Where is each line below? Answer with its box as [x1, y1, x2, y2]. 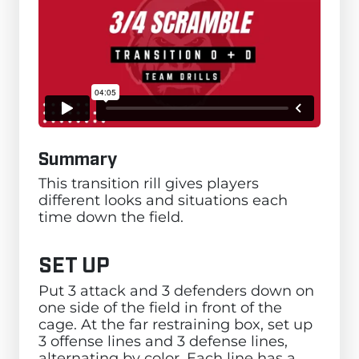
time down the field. [38, 208, 184, 225]
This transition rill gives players [38, 174, 259, 192]
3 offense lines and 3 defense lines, [38, 332, 288, 349]
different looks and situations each [38, 191, 288, 208]
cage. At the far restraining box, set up [38, 315, 313, 333]
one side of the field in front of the [38, 298, 282, 316]
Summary [38, 145, 117, 168]
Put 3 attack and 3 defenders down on [38, 281, 314, 299]
